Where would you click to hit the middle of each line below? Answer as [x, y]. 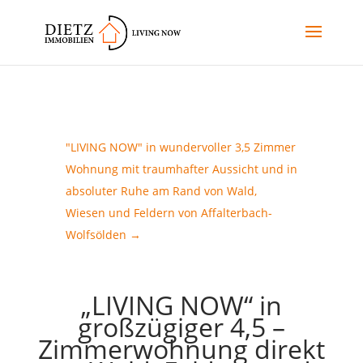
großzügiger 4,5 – [181, 327]
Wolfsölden [96, 235]
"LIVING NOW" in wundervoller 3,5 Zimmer [180, 147]
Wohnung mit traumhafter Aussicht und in [181, 169]
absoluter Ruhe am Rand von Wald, [161, 191]
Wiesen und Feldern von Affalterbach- [169, 213]
